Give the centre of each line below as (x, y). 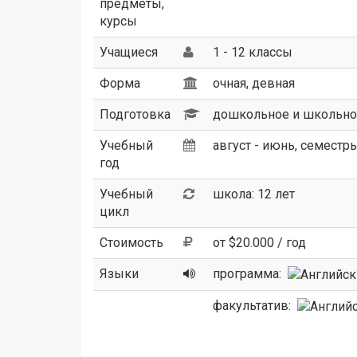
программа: (250, 273)
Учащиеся (129, 52)
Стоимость (131, 242)
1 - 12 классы (253, 52)
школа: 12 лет (254, 194)
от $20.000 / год (259, 242)
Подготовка (135, 114)
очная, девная (254, 83)
